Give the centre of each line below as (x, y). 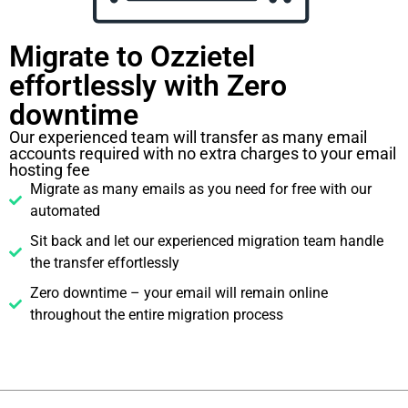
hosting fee (50, 170)
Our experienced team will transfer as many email (188, 138)
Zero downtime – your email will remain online (178, 293)
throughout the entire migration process (156, 315)
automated (65, 211)
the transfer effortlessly (104, 263)
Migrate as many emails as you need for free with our (200, 189)
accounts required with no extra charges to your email (203, 154)
